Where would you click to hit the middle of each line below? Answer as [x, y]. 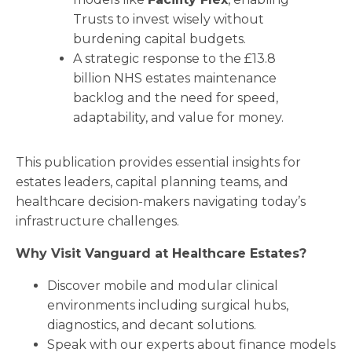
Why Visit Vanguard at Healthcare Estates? [161, 254]
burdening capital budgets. [159, 39]
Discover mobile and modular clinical [163, 286]
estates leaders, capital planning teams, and [152, 182]
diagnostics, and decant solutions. [152, 325]
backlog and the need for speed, [175, 98]
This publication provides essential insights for [158, 163]
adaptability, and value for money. [178, 118]
